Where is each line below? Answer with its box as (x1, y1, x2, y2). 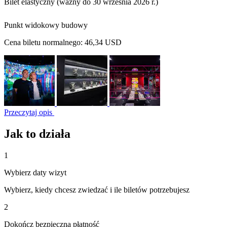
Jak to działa (4, 127, 70, 140)
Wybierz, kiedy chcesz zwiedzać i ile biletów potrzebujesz (4, 185, 190, 194)
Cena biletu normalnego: (4, 38, 85, 47)
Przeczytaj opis (4, 108, 54, 117)
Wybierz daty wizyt (4, 168, 66, 177)
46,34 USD (85, 38, 122, 47)
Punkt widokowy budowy (4, 21, 88, 29)
